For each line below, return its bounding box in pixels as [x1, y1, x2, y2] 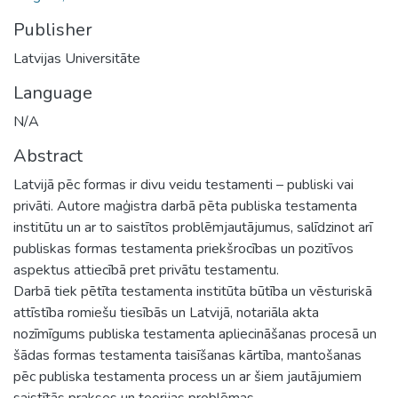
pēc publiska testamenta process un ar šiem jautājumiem [13, 366, 362, 386]
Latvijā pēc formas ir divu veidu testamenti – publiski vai [13, 174, 354, 195]
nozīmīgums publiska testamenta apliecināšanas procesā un [13, 323, 377, 344]
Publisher [13, 17, 92, 42]
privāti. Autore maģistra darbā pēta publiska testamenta [13, 195, 357, 216]
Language [13, 80, 92, 105]
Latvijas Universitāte [13, 48, 140, 68]
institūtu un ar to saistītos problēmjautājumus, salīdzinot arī [13, 217, 372, 237]
